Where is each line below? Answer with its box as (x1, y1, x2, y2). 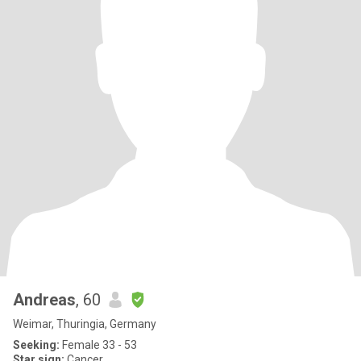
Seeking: (13, 338, 60, 351)
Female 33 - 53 (60, 338, 137, 351)
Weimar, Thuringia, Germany (13, 317, 156, 330)
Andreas (13, 290, 76, 309)
